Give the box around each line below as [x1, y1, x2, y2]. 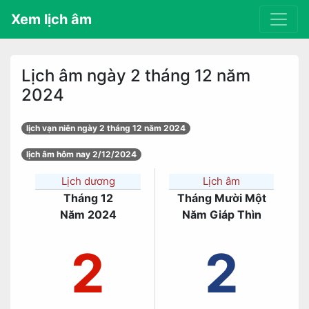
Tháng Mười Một [177, 191, 266, 205]
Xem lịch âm [11, 11, 92, 28]
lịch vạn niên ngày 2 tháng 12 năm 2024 [26, 123, 186, 133]
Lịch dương [61, 175, 115, 188]
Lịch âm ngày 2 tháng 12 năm [21, 66, 250, 86]
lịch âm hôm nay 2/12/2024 [26, 149, 137, 159]
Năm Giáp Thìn [181, 208, 261, 221]
